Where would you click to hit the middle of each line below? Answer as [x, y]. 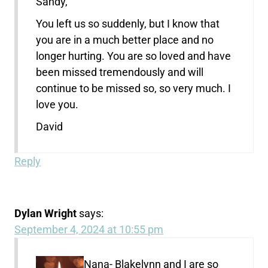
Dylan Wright [46, 213]
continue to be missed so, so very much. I [134, 88]
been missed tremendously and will [120, 72]
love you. [57, 104]
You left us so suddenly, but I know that [128, 23]
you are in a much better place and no [125, 39]
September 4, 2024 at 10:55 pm [89, 229]
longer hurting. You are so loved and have [134, 56]
